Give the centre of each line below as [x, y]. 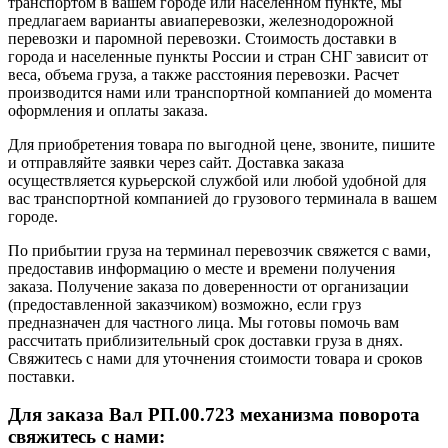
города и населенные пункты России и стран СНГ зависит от [218, 56]
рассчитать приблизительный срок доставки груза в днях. [205, 340]
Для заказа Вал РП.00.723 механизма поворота [214, 415]
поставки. [41, 376]
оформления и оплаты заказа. [108, 110]
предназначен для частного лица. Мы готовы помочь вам [203, 322]
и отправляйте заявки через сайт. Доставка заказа [176, 162]
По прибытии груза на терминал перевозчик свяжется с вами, [219, 250]
